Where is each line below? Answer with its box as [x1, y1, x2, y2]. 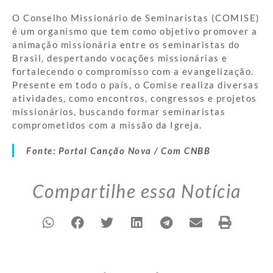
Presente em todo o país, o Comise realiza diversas [12, 79, 259, 90]
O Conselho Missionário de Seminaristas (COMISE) [12, 12, 260, 23]
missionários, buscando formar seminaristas [12, 105, 225, 117]
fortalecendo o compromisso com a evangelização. [12, 65, 254, 77]
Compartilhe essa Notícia [32, 179, 241, 202]
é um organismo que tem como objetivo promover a [12, 25, 258, 37]
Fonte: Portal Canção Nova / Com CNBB [26, 144, 210, 156]
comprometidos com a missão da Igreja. [12, 119, 202, 130]
